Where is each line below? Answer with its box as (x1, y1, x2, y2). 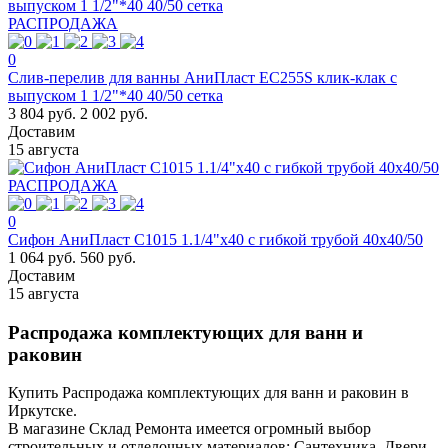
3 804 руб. (8, 104, 76, 122)
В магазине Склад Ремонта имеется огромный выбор (8, 420, 371, 438)
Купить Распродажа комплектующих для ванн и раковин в (8, 384, 409, 402)
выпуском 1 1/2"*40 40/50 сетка (8, 86, 223, 104)
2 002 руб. (80, 104, 148, 122)
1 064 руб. (8, 248, 76, 266)
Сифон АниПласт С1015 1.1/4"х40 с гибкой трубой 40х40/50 (8, 230, 423, 248)
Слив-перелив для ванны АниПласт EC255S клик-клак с (8, 68, 397, 86)
